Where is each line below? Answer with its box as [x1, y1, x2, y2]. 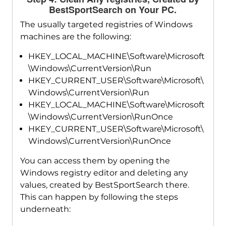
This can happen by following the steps [20, 192, 178, 202]
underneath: [20, 204, 71, 214]
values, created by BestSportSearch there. [20, 180, 189, 190]
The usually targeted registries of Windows [20, 19, 193, 29]
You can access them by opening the [20, 155, 170, 165]
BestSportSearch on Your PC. [49, 3, 177, 16]
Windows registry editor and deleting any [20, 167, 188, 178]
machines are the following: [20, 31, 131, 41]
